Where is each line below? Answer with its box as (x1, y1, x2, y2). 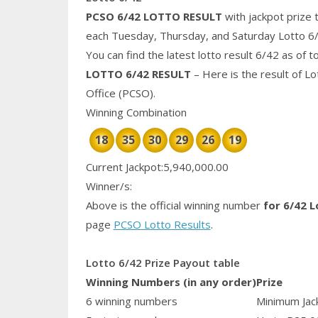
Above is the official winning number (85, 198, 261, 213)
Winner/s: (85, 179, 132, 194)
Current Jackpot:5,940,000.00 (85, 160, 229, 175)
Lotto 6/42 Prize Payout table (85, 256, 240, 270)
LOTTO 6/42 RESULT (85, 67, 194, 82)
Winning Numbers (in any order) (85, 275, 256, 290)
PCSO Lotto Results (113, 217, 211, 232)
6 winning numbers (85, 294, 177, 309)
